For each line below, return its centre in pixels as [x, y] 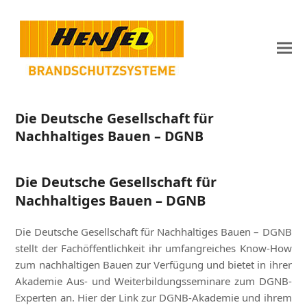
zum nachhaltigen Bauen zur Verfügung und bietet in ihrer [153, 265]
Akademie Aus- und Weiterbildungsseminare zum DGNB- [153, 281]
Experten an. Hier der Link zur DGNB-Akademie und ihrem [153, 297]
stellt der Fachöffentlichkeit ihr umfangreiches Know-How [153, 248]
